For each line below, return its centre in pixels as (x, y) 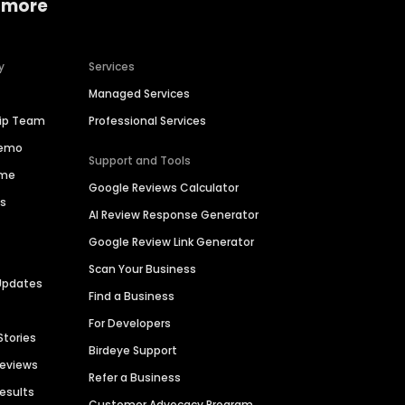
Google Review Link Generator (172, 242)
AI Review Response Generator (174, 215)
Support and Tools (140, 161)
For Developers (130, 324)
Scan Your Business (143, 269)
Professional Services (148, 121)
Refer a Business (135, 378)
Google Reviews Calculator (164, 188)
